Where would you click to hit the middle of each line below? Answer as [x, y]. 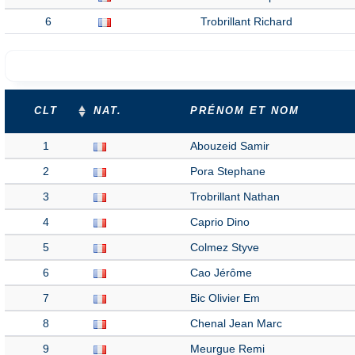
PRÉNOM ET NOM [245, 111]
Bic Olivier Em [225, 298]
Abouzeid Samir [230, 146]
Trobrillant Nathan [235, 197]
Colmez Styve [225, 247]
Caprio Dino [220, 222]
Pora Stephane [228, 171]
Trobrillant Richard [246, 21]
